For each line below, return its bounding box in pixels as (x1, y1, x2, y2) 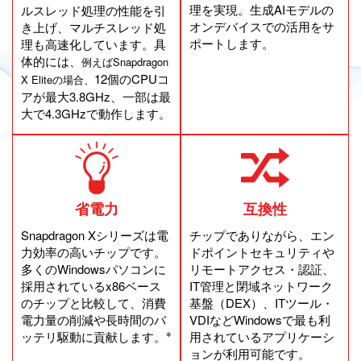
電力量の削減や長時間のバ (21, 310, 166, 328)
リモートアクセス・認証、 (189, 259, 334, 277)
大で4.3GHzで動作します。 (21, 104, 171, 122)
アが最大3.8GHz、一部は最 (21, 87, 171, 105)
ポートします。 (189, 34, 274, 52)
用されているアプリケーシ (189, 327, 334, 345)
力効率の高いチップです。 (21, 243, 166, 260)
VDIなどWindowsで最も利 (189, 310, 330, 328)
